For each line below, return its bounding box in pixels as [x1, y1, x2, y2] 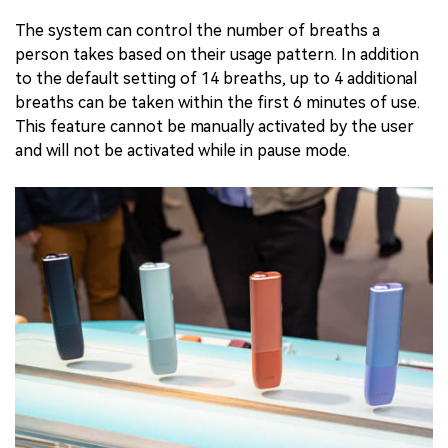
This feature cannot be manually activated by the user [15, 116, 414, 136]
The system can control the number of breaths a [15, 20, 380, 40]
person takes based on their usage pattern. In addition [15, 44, 419, 64]
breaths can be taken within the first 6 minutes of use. [15, 92, 420, 112]
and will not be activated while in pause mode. [15, 140, 350, 160]
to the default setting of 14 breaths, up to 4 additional [15, 68, 417, 88]
